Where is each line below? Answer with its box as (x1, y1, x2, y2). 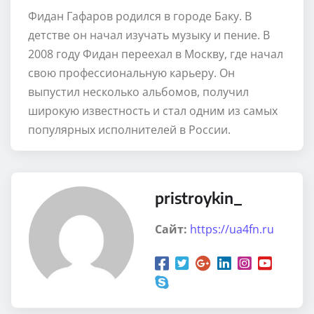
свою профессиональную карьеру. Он (28, 64, 235, 81)
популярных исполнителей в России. (28, 121, 231, 137)
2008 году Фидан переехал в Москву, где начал (28, 46, 283, 62)
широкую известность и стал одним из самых (28, 102, 278, 118)
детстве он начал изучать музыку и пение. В (28, 27, 270, 43)
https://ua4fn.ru (190, 221, 274, 237)
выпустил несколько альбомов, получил (28, 83, 249, 100)
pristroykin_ (155, 187, 243, 207)
